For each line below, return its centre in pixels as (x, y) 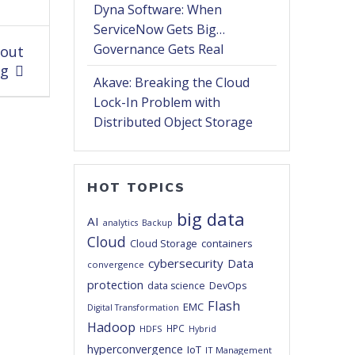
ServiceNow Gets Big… (160, 30)
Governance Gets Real (159, 50)
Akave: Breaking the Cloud (172, 83)
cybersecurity (186, 263)
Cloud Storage (164, 244)
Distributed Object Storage (174, 122)
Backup (158, 223)
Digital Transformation (134, 308)
